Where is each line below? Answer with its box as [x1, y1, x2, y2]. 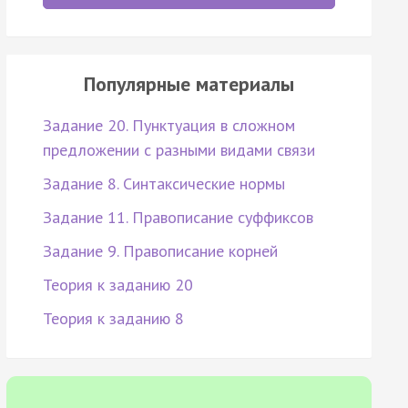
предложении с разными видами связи [42, 139, 315, 161]
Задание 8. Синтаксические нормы [42, 173, 285, 195]
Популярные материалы [83, 71, 294, 97]
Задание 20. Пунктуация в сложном [42, 115, 295, 137]
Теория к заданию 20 [42, 274, 193, 296]
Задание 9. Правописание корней [42, 240, 278, 262]
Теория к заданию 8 [42, 308, 184, 330]
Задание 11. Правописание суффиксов [42, 207, 313, 229]
